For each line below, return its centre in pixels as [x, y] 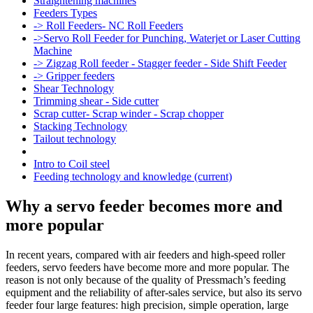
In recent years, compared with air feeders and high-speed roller [145, 254]
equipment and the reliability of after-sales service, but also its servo [154, 292]
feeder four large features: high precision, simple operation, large [147, 305]
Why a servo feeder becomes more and [144, 206]
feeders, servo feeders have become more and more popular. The [147, 267]
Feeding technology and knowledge [114, 176]
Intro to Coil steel [72, 164]
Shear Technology [74, 88]
